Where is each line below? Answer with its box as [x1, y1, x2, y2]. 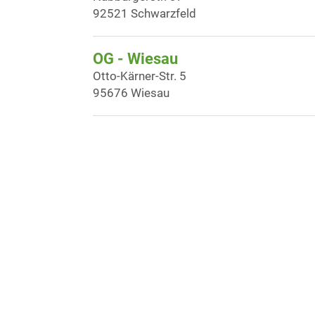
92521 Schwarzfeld [93, 6, 196, 20]
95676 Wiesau [93, 86, 169, 100]
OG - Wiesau [93, 50, 178, 67]
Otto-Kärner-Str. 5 [93, 69, 186, 83]
